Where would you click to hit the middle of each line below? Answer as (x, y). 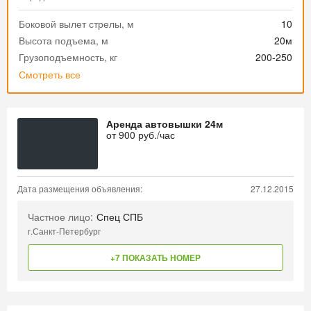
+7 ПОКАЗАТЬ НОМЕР (155, 258)
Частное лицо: (60, 217)
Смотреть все (50, 74)
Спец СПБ (120, 217)
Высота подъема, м (64, 40)
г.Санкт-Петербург (64, 231)
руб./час (155, 135)
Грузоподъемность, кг (68, 57)
